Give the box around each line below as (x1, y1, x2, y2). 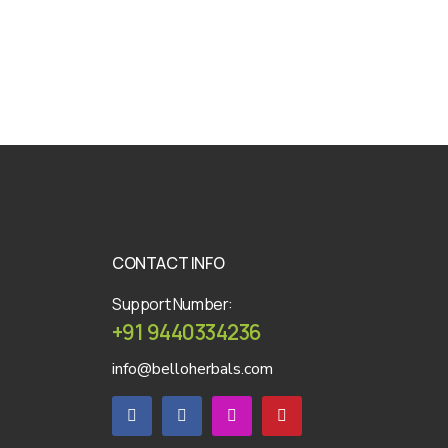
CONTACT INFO (112, 251, 225, 274)
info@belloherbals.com (112, 357, 273, 380)
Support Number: (112, 292, 233, 315)
